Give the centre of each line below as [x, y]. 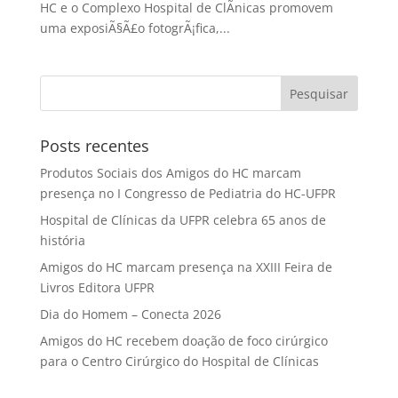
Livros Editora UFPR [97, 287]
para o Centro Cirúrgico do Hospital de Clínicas [179, 361]
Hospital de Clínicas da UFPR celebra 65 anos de [183, 220]
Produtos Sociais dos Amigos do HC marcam [170, 173]
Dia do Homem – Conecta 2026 [130, 314]
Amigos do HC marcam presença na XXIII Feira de [186, 267]
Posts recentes [94, 146]
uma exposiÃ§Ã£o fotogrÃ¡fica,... [135, 28]
